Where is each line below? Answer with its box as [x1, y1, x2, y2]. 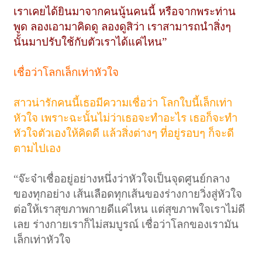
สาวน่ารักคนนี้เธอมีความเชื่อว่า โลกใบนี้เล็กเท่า [13, 96, 233, 109]
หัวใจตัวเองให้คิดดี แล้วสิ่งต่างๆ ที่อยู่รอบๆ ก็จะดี [13, 126, 235, 139]
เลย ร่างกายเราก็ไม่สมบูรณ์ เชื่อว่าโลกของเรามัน [13, 218, 239, 230]
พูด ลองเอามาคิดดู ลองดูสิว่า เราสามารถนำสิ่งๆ [13, 20, 232, 33]
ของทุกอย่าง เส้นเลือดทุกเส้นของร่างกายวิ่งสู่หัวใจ [13, 187, 243, 200]
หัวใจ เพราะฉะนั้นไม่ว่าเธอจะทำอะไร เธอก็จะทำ [13, 111, 238, 124]
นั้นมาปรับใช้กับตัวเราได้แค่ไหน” [13, 35, 167, 48]
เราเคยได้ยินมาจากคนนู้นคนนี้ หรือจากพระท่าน [13, 5, 236, 18]
